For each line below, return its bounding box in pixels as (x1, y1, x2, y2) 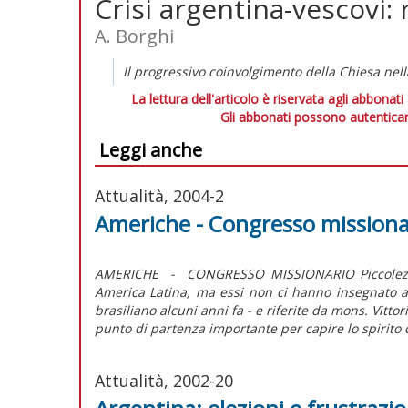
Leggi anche (99, 137, 202, 162)
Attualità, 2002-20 (95, 369, 233, 392)
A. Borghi (95, 23, 174, 48)
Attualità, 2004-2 (95, 184, 224, 207)
